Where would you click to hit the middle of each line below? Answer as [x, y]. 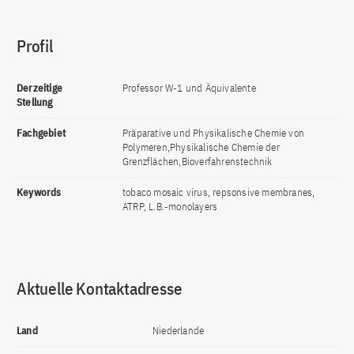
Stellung [35, 102]
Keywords [39, 192]
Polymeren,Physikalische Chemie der [201, 147]
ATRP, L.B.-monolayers [170, 207]
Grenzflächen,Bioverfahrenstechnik [198, 162]
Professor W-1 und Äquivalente [189, 88]
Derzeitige [40, 88]
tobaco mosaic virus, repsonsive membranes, [219, 192]
